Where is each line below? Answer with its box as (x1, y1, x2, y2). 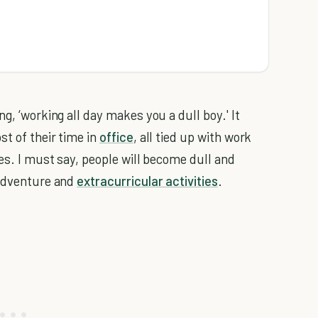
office (99, 128, 133, 145)
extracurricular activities (77, 172, 218, 189)
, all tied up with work (133, 128, 252, 145)
